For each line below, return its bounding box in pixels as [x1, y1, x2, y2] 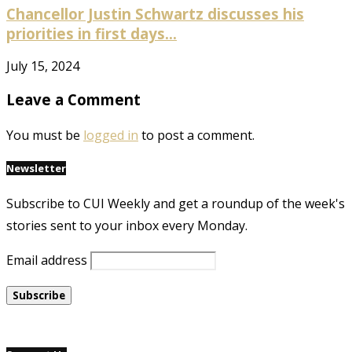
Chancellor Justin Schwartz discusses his [6, 3, 304, 24]
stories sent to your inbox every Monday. [6, 217, 247, 235]
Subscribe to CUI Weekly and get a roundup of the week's [6, 195, 345, 213]
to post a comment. [138, 126, 255, 144]
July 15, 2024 [6, 57, 79, 75]
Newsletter [6, 160, 66, 175]
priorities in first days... [6, 23, 177, 43]
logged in [83, 126, 138, 144]
